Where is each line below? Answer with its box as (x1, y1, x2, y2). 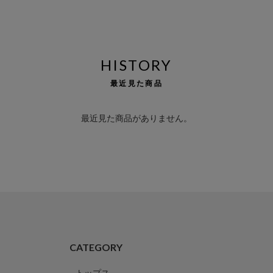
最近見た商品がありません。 (81, 112, 192, 123)
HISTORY (101, 55, 172, 74)
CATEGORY (69, 241, 122, 253)
